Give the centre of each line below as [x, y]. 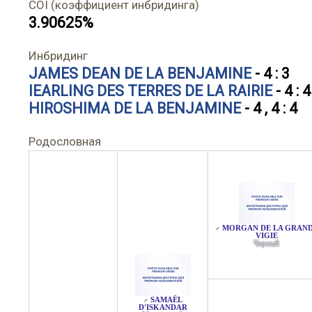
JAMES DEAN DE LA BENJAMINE [140, 73]
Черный [266, 243]
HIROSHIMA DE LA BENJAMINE [135, 108]
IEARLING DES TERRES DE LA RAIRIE [150, 91]
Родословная [65, 141]
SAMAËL [166, 300]
